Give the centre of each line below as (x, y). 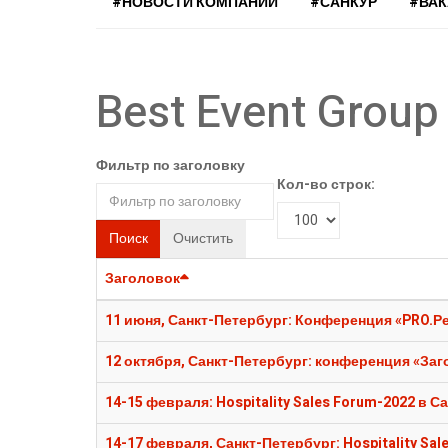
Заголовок (142, 279)
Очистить (203, 239)
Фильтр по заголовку (170, 166)
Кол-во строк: (326, 185)
